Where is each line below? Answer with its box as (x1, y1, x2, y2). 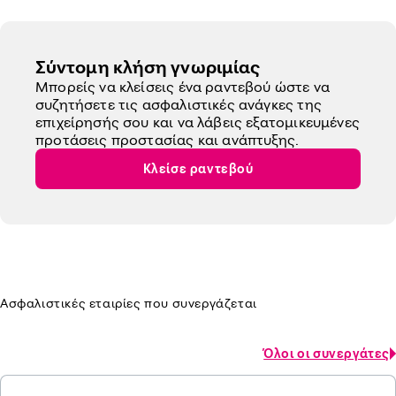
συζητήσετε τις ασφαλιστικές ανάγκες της (35, 95, 322, 113)
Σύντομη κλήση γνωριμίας (35, 56, 261, 78)
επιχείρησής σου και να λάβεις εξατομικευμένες (35, 113, 360, 131)
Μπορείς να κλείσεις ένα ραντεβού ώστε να (35, 78, 331, 95)
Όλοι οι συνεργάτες (263, 346, 390, 361)
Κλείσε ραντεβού (142, 161, 254, 176)
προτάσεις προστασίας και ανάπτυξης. (35, 131, 300, 148)
